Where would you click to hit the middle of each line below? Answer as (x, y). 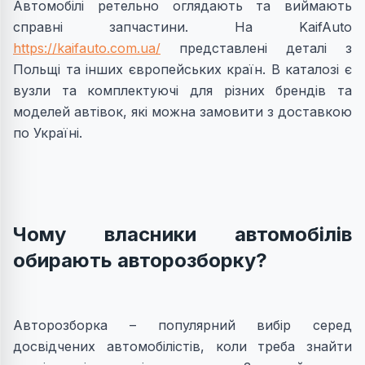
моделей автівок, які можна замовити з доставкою (182, 112)
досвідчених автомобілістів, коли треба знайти (182, 347)
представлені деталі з (256, 48)
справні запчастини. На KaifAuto (182, 27)
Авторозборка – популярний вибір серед (182, 325)
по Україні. (48, 133)
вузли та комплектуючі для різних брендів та (182, 91)
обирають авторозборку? (140, 261)
